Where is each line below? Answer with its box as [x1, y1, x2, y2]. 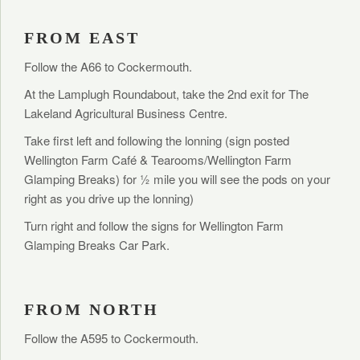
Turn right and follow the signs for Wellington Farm [24, 217, 284, 234]
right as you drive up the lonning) [24, 190, 194, 207]
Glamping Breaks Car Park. [24, 236, 170, 253]
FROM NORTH [24, 301, 159, 318]
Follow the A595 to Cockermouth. [24, 329, 198, 346]
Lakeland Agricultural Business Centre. [24, 104, 227, 121]
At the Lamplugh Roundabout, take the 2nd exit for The [24, 85, 309, 102]
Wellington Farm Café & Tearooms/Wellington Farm [24, 151, 292, 168]
